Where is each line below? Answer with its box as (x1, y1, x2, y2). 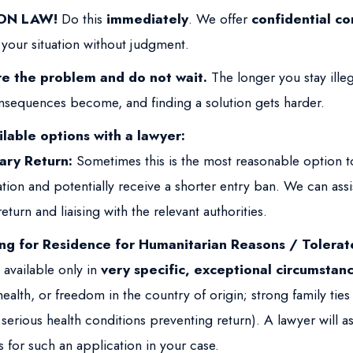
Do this (58, 9, 107, 29)
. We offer (188, 9, 252, 29)
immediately (106, 9, 189, 29)
